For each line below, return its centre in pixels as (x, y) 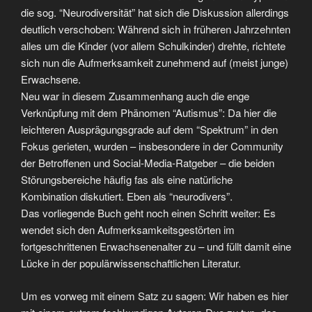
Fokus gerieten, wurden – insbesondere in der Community (152, 146)
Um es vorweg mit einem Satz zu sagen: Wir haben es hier (155, 295)
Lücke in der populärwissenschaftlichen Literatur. (131, 263)
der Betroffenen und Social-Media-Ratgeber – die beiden (148, 163)
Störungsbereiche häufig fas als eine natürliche (127, 179)
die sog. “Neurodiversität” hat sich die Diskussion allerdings (155, 12)
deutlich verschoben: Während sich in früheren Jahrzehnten (156, 29)
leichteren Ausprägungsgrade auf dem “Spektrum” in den (149, 129)
